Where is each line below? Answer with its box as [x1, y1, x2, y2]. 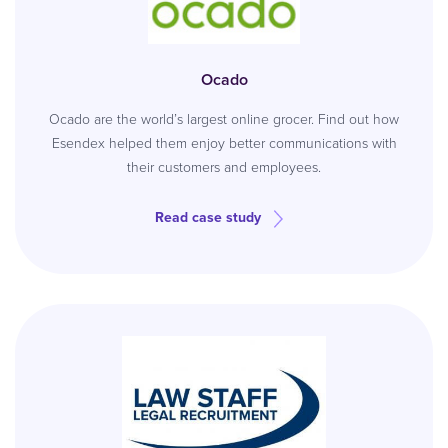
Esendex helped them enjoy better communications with [51, 133, 397, 154]
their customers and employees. [127, 157, 321, 178]
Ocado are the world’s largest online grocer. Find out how [49, 109, 399, 130]
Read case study [155, 207, 261, 228]
